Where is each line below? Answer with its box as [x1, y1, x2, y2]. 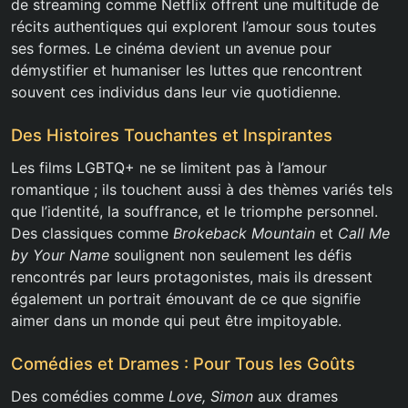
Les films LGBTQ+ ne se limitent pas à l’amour [11, 158, 327, 178]
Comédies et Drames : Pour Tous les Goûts [11, 353, 355, 374]
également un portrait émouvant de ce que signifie [11, 290, 361, 309]
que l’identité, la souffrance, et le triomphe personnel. [11, 202, 378, 221]
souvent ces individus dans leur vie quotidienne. [11, 83, 341, 102]
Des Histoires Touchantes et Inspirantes [11, 125, 332, 146]
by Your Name [11, 246, 109, 265]
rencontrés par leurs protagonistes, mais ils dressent [11, 268, 372, 287]
